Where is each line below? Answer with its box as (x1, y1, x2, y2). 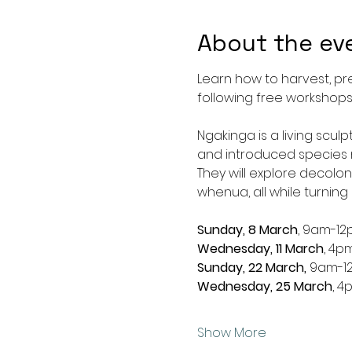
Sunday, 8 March (196, 221, 298, 239)
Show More (196, 324, 266, 342)
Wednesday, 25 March (196, 277, 332, 295)
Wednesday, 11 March (196, 240, 324, 258)
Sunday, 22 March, (196, 258, 306, 277)
